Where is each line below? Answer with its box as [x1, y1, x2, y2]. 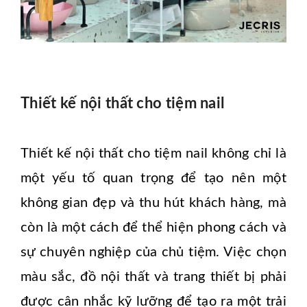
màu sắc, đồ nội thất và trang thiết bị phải [21, 270, 286, 284]
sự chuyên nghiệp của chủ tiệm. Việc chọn [21, 245, 286, 260]
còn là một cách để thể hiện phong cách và [21, 221, 286, 235]
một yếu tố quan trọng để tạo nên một [21, 171, 286, 186]
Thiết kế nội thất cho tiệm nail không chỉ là [21, 147, 286, 161]
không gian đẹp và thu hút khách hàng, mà [21, 196, 286, 210]
